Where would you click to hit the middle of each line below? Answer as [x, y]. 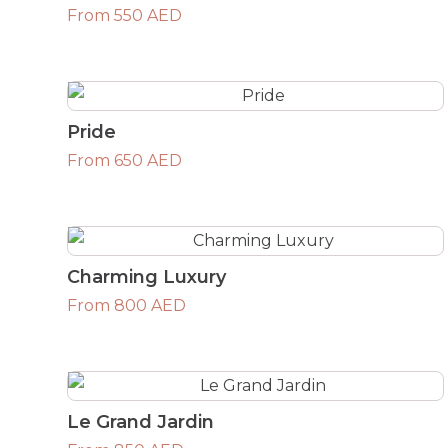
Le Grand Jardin [141, 421]
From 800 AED [127, 305]
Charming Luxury [147, 276]
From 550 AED [125, 15]
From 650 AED [125, 160]
